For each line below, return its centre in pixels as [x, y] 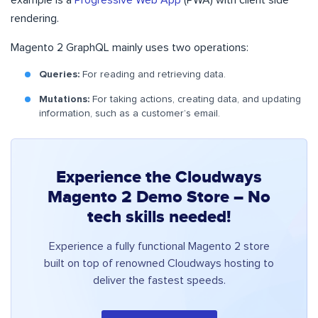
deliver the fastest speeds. [159, 281]
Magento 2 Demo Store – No [159, 198]
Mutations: [64, 100]
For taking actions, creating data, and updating [195, 100]
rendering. [35, 19]
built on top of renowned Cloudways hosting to [159, 264]
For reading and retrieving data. [153, 75]
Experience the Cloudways [159, 178]
